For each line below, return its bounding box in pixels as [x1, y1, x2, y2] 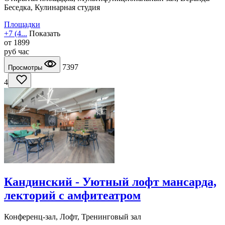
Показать [29, 29, 60, 38]
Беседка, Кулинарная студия [4, 3, 100, 12]
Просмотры [8, 63, 44, 71]
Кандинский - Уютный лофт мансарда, [4, 175, 216, 188]
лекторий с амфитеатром [4, 188, 141, 202]
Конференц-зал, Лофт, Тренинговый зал [4, 212, 141, 221]
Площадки [4, 20, 40, 29]
